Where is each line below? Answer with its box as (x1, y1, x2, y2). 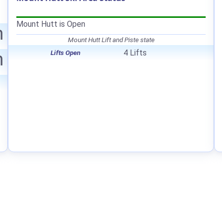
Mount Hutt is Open (16, 19, 85, 29)
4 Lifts (123, 48, 147, 57)
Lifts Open (50, 48, 80, 56)
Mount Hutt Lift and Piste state (67, 35, 155, 44)
